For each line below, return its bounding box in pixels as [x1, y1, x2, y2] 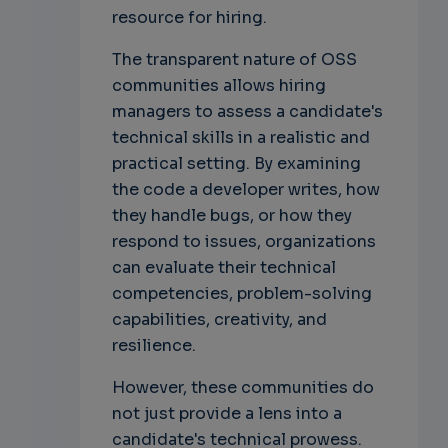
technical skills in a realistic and [111, 127, 370, 149]
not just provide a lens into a [111, 403, 342, 425]
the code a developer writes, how [111, 179, 380, 201]
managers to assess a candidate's [111, 101, 383, 123]
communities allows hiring [111, 75, 326, 97]
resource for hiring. [111, 7, 267, 29]
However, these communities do [111, 377, 374, 399]
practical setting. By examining [111, 153, 361, 175]
